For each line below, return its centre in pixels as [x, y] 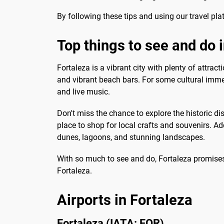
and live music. [83, 91]
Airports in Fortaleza [125, 200]
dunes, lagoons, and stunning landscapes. [131, 137]
